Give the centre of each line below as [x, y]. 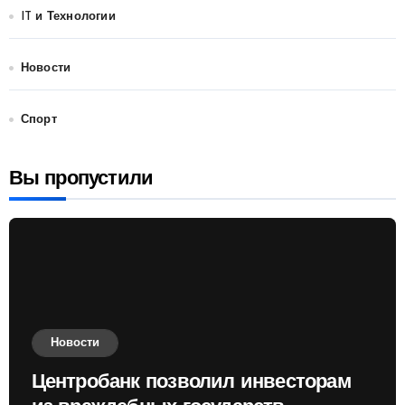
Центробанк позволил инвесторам [191, 383]
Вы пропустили [81, 180]
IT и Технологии [68, 17]
